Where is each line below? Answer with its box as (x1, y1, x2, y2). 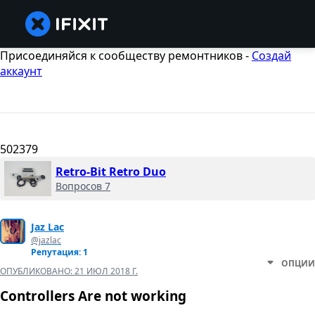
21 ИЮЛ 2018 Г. (75, 265, 138, 278)
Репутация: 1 (31, 246, 88, 259)
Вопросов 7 (56, 179, 110, 193)
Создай (252, 48, 291, 63)
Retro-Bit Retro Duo (56, 164, 166, 180)
